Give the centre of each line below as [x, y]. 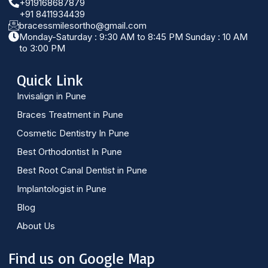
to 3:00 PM [42, 48]
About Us [36, 226]
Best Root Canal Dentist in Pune [82, 170]
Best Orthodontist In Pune [69, 152]
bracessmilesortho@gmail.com [83, 25]
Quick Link [50, 80]
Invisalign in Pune [51, 96]
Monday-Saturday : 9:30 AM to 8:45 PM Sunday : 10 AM [133, 37]
